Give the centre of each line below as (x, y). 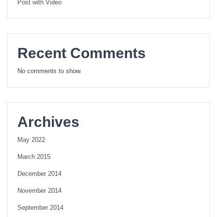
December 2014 (39, 174)
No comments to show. (50, 71)
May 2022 (31, 140)
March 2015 (34, 157)
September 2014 (40, 208)
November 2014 (39, 191)
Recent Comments (82, 53)
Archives (48, 122)
